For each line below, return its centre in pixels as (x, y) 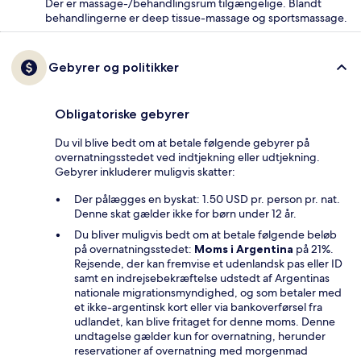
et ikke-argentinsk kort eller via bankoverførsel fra (198, 307)
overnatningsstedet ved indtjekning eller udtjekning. (187, 158)
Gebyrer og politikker (114, 68)
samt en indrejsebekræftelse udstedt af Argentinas (202, 278)
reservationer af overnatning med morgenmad (191, 351)
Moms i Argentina (244, 249)
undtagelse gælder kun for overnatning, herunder (200, 336)
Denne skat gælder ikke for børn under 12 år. (185, 214)
